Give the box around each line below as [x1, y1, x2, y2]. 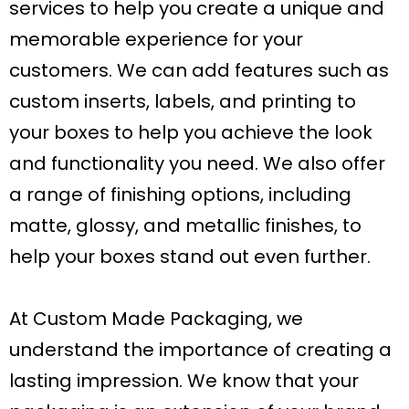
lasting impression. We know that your [9, 368, 359, 394]
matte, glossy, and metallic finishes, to [9, 213, 362, 239]
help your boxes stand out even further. [9, 244, 371, 270]
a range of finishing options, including [9, 182, 351, 208]
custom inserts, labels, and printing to [9, 89, 356, 115]
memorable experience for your [9, 26, 303, 53]
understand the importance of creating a [9, 337, 392, 363]
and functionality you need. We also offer [9, 151, 385, 177]
